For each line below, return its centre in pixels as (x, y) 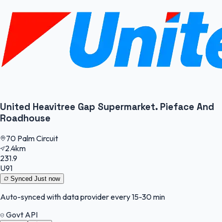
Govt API (21, 214)
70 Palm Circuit (32, 138)
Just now (47, 178)
